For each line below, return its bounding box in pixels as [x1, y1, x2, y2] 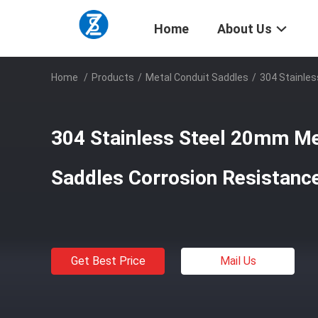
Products [92, 72, 134, 83]
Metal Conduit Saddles [146, 72, 248, 83]
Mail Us [219, 254, 256, 268]
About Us [217, 21, 272, 37]
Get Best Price [70, 254, 146, 268]
